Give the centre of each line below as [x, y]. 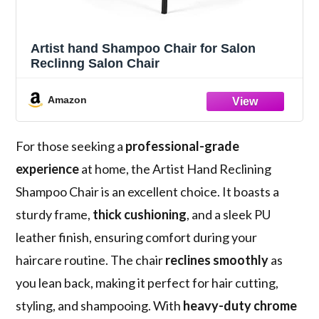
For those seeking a [71, 146]
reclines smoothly [217, 260]
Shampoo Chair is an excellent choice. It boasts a [148, 192]
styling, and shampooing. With [100, 306]
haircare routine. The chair [91, 260]
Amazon [68, 100]
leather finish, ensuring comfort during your [137, 237]
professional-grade [183, 146]
